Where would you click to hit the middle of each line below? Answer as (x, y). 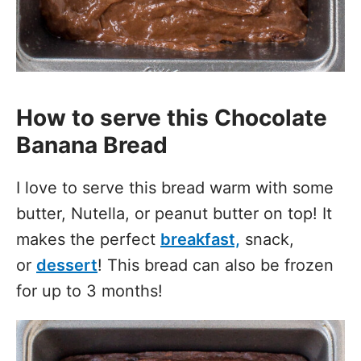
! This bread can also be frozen (216, 265)
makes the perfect (88, 239)
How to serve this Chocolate (172, 117)
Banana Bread (92, 145)
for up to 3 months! (89, 290)
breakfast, (200, 239)
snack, (267, 239)
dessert (67, 265)
